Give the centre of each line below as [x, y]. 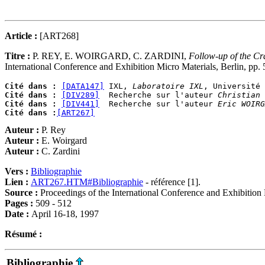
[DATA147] [83, 86]
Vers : [18, 171]
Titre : [19, 56]
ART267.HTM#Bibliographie [87, 182]
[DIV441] [80, 104]
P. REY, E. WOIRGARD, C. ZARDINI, [111, 56]
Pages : [20, 203]
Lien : [18, 182]
